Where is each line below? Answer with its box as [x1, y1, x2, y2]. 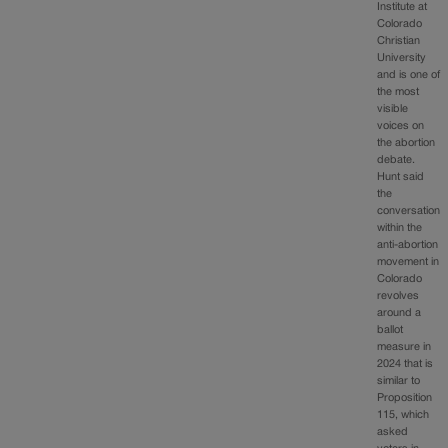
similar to [377, 376, 421, 387]
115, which [377, 410, 430, 421]
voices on [377, 121, 425, 132]
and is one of [377, 70, 441, 81]
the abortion [377, 138, 436, 149]
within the [377, 223, 423, 234]
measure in [377, 342, 432, 353]
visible [377, 104, 409, 115]
